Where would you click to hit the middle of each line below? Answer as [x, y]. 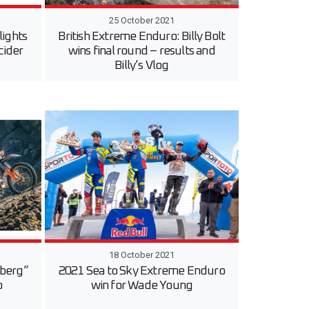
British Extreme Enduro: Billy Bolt [142, 36]
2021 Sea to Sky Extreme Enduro [141, 271]
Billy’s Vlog [142, 65]
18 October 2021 [141, 255]
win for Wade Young [142, 286]
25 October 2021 [141, 20]
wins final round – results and [141, 51]
